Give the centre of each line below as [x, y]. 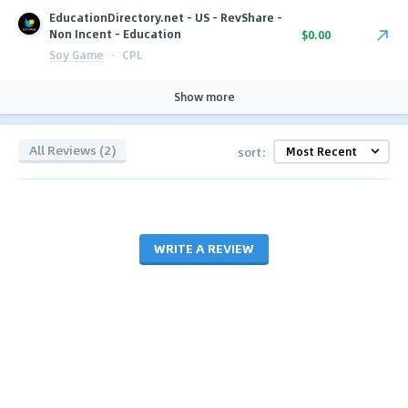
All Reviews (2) [72, 150]
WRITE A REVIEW [204, 248]
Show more [204, 96]
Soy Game [76, 54]
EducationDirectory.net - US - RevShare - [165, 17]
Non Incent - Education [115, 33]
